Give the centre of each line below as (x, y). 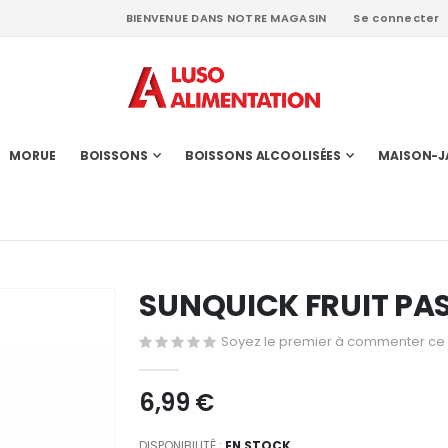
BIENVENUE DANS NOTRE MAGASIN (226, 18)
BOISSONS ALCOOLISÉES (263, 156)
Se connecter (396, 18)
